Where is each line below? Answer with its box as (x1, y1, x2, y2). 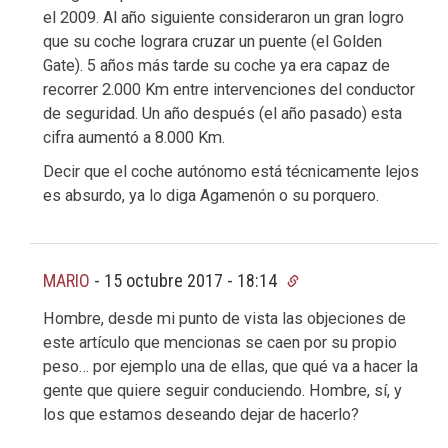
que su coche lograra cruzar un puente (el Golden (43, 31, 382, 51)
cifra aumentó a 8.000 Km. (43, 127, 225, 147)
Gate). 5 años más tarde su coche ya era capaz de (43, 55, 390, 75)
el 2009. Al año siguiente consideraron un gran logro (43, 7, 404, 27)
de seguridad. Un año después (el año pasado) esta (43, 103, 402, 123)
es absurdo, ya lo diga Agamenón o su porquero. (43, 185, 379, 205)
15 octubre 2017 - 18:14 (104, 269, 281, 291)
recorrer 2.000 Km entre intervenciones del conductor (43, 79, 415, 99)
